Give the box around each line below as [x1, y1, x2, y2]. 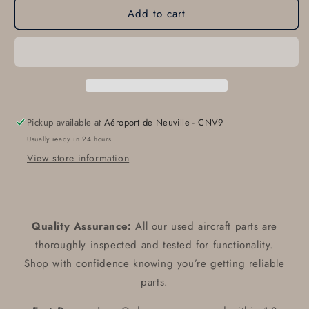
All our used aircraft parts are [131, 219, 277, 235]
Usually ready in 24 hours [27, 134, 112, 145]
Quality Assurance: [31, 219, 132, 235]
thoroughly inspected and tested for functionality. [34, 237, 274, 253]
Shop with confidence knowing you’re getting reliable [24, 256, 285, 272]
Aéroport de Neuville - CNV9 [104, 116, 223, 130]
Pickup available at [27, 116, 105, 130]
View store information [27, 151, 130, 166]
